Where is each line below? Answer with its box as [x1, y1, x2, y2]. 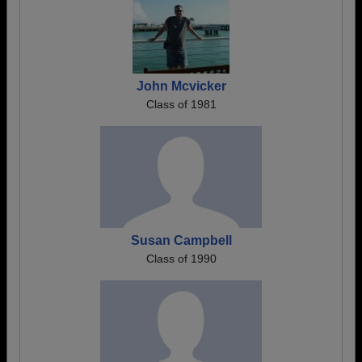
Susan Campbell [130, 234, 232, 247]
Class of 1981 [145, 98, 217, 111]
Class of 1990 [145, 252, 217, 265]
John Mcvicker [136, 79, 226, 93]
